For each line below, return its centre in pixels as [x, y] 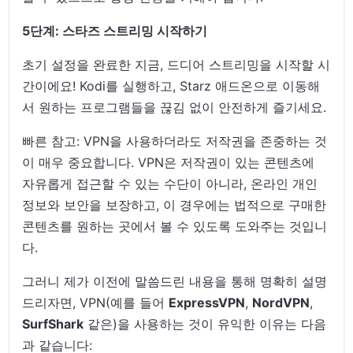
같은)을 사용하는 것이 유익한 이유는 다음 [205, 323]
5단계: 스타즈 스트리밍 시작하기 [115, 30]
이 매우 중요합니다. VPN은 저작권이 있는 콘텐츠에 [169, 162]
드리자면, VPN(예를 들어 [96, 302]
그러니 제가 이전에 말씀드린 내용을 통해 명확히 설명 [175, 281]
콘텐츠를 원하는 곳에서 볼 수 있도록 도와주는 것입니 [175, 226]
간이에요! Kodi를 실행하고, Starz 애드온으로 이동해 [171, 85]
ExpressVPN [207, 302]
